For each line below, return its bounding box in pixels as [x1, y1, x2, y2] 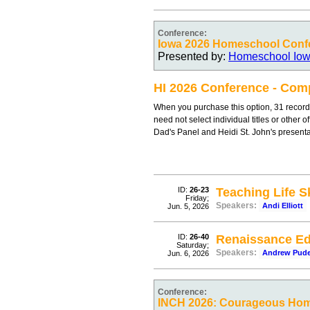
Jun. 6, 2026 [167, 249, 209, 257]
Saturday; [176, 241, 209, 249]
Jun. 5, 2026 [167, 202, 209, 210]
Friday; [185, 194, 209, 202]
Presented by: [158, 51, 228, 62]
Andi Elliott [262, 201, 303, 210]
